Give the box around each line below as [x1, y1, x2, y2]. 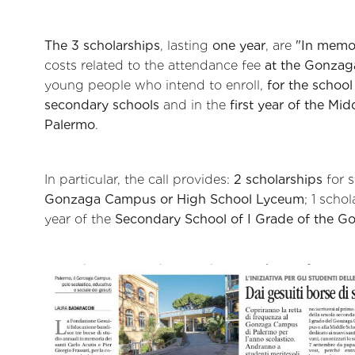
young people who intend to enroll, [44, 77, 267, 93]
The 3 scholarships [44, 37, 160, 53]
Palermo [44, 116, 95, 132]
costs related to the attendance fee [44, 57, 265, 73]
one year [212, 37, 265, 53]
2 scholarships [234, 172, 323, 188]
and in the [159, 97, 230, 113]
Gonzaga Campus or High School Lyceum [44, 192, 304, 208]
